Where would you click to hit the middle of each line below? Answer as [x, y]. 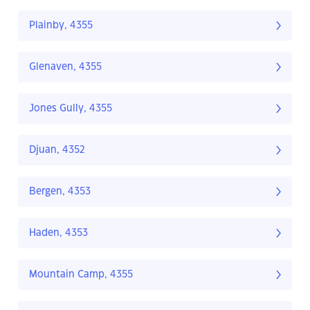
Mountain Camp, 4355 [81, 275]
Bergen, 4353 [60, 192]
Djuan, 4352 [57, 151]
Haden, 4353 [58, 234]
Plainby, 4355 [61, 26]
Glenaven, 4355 [65, 67]
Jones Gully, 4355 [71, 109]
